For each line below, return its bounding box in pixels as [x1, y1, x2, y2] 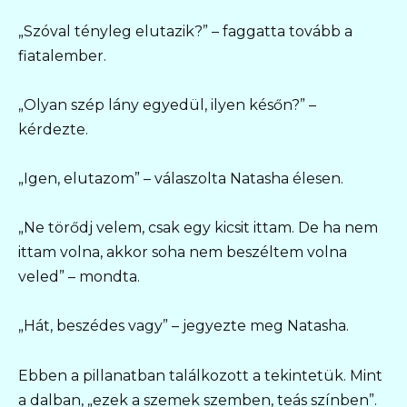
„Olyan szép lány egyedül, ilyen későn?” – [18, 95, 316, 114]
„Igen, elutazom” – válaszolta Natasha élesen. [18, 169, 343, 187]
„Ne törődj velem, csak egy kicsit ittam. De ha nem [18, 219, 378, 237]
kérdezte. [18, 120, 88, 138]
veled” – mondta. [18, 268, 140, 286]
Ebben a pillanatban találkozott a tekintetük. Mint [18, 366, 382, 384]
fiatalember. [18, 46, 106, 65]
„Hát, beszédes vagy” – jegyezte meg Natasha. [18, 317, 349, 335]
